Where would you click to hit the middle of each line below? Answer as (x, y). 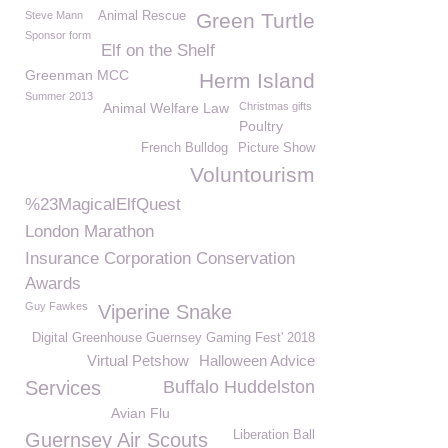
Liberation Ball (274, 435)
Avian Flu (140, 413)
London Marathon (89, 231)
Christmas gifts (275, 106)
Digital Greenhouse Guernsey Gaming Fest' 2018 (173, 338)
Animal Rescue (142, 16)
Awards (53, 283)
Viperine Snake (165, 312)
